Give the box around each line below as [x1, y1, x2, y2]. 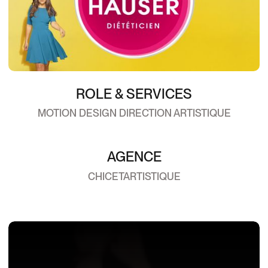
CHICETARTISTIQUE [87, 170, 181, 183]
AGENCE [106, 148, 162, 166]
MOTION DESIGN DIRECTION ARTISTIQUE [37, 107, 231, 120]
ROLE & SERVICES [76, 86, 192, 103]
